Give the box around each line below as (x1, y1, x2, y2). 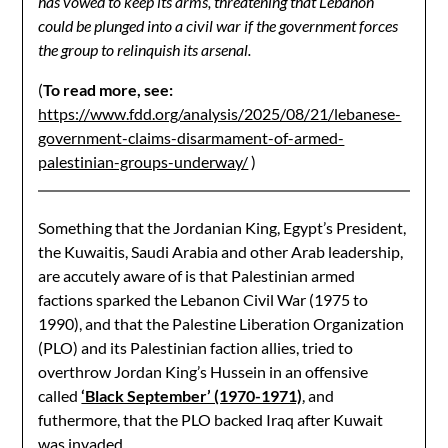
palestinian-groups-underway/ (38, 152, 249, 171)
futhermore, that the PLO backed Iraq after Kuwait (38, 410, 384, 429)
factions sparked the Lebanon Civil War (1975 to (38, 290, 369, 309)
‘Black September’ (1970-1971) (81, 386, 303, 405)
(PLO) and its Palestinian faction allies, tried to (38, 338, 354, 357)
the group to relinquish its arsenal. (38, 40, 252, 59)
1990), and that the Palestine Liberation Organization (38, 314, 405, 333)
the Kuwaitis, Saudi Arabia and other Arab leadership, (38, 242, 404, 261)
